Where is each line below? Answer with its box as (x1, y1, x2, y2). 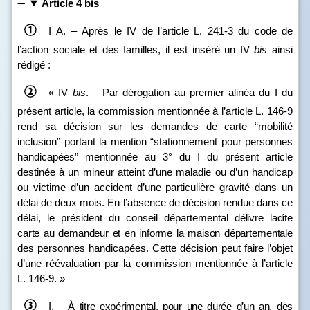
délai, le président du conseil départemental (17, 212, 235, 224)
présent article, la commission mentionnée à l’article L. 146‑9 (17, 105, 293, 117)
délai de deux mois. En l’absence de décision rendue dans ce (17, 197, 293, 208)
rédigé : (17, 59, 51, 71)
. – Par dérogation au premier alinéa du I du (85, 86, 293, 98)
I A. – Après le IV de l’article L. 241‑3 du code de (48, 24, 293, 37)
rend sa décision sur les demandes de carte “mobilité (17, 120, 293, 132)
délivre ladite (234, 212, 293, 224)
